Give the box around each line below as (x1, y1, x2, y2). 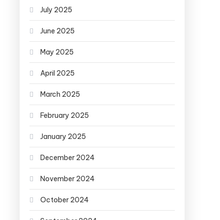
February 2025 (40, 110, 89, 120)
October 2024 (40, 195, 89, 204)
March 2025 (40, 89, 80, 99)
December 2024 (40, 153, 95, 162)
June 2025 (40, 26, 75, 35)
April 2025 (40, 68, 75, 78)
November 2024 (40, 174, 95, 183)
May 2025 (40, 47, 74, 56)
